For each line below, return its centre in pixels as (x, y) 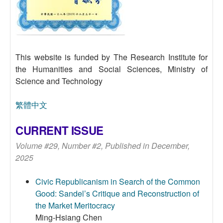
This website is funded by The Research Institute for (111, 57)
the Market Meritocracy (75, 205)
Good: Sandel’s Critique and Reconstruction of (117, 193)
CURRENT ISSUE (59, 130)
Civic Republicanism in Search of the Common (118, 181)
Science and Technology (59, 81)
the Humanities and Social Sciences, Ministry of (111, 69)
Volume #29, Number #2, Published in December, (103, 146)
